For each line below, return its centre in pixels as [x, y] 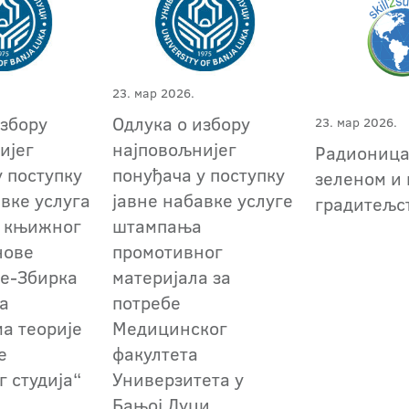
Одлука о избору [182, 124]
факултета [156, 354]
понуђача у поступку [199, 175]
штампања [157, 226]
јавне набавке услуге [203, 200]
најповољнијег [175, 149]
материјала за [172, 277]
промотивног [168, 252]
